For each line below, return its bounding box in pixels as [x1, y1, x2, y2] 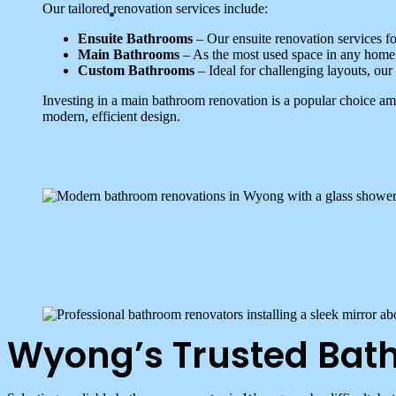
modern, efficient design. [42, 108, 180, 124]
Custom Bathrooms [78, 62, 194, 78]
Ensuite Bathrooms [78, 30, 193, 46]
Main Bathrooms [78, 46, 179, 62]
